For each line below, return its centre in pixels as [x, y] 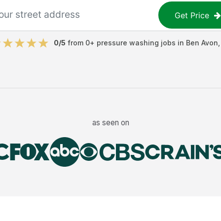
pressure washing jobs [136, 43]
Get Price [192, 15]
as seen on [110, 122]
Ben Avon [202, 43]
